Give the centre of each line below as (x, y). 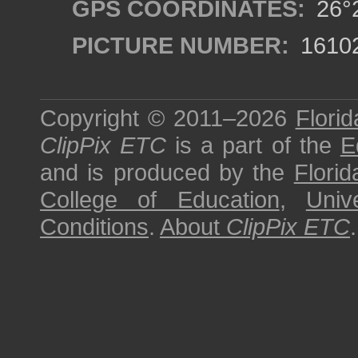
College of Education (160, 199)
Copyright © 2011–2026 (168, 118)
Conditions (94, 227)
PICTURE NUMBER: (181, 45)
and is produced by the (167, 172)
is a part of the (253, 145)
